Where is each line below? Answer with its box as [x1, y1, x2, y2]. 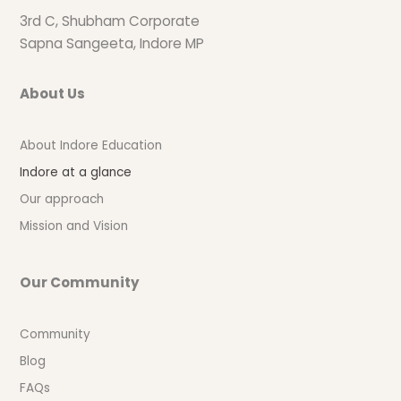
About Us [20, 83, 86, 103]
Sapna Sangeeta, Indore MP [20, 34, 205, 54]
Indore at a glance [20, 164, 132, 182]
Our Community [20, 272, 141, 292]
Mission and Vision [20, 217, 129, 235]
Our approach [20, 190, 105, 208]
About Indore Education [20, 137, 163, 155]
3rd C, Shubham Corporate [20, 12, 200, 31]
